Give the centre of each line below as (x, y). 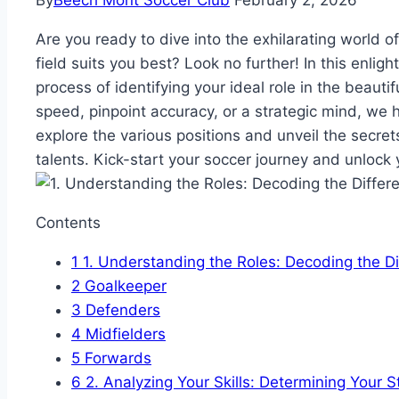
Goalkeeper (123, 286)
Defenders (121, 310)
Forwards (116, 358)
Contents (68, 223)
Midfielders (123, 334)
